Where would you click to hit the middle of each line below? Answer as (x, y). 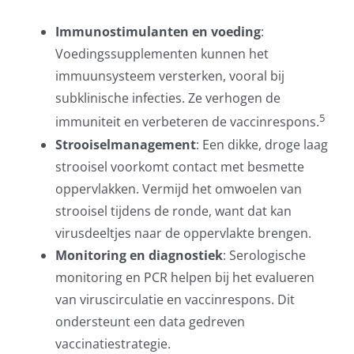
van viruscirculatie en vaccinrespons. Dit (175, 299)
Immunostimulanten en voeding (158, 32)
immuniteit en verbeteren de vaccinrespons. (187, 122)
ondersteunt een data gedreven (150, 321)
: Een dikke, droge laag (262, 144)
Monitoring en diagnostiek (139, 255)
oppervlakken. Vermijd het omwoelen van (178, 188)
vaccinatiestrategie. (113, 343)
